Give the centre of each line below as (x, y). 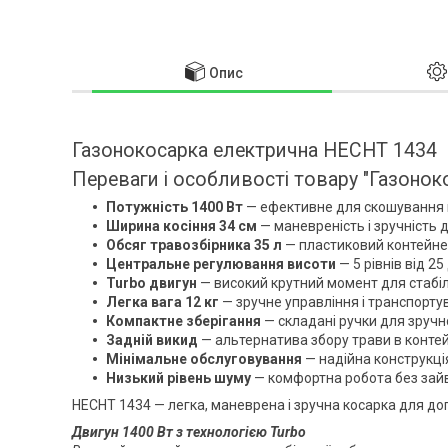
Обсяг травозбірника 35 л (194, 244)
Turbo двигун (151, 282)
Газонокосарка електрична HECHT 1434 (254, 150)
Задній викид (152, 339)
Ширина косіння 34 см (181, 225)
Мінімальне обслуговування (204, 358)
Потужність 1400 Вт (174, 206)
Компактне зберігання (183, 320)
